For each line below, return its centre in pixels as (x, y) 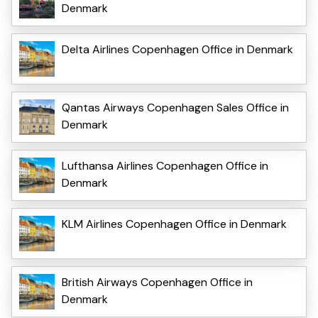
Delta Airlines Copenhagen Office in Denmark (177, 49)
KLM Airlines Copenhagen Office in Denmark (174, 224)
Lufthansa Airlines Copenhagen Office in (165, 165)
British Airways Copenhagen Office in (157, 282)
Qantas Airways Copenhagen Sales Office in (175, 107)
